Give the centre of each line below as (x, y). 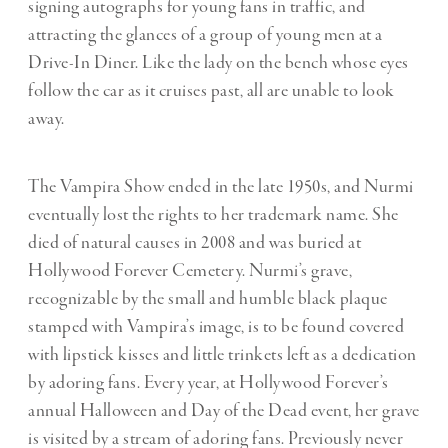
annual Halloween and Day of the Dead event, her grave (224, 410)
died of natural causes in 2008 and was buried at (194, 242)
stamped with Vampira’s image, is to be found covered (216, 326)
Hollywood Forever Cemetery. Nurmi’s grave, (190, 270)
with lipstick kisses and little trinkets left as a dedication (222, 354)
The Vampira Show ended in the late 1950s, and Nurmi (221, 186)
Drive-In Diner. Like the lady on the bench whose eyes (218, 62)
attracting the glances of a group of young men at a (205, 34)
